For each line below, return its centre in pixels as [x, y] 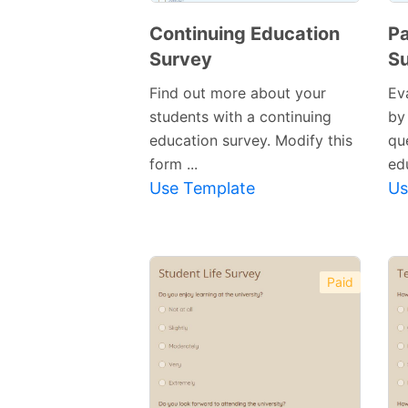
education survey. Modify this [251, 141]
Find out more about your [238, 93]
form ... [173, 164]
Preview [234, 334]
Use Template [202, 189]
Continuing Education [245, 34]
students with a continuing [240, 117]
